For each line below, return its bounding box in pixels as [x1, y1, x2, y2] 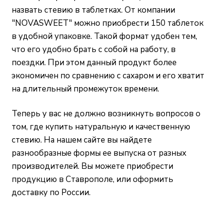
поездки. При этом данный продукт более [12, 57, 177, 69]
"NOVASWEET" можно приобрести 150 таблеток [12, 18, 203, 29]
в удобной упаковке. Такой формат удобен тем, [12, 31, 197, 42]
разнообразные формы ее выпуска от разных [12, 147, 186, 159]
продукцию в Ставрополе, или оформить [12, 174, 173, 185]
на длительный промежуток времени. [12, 83, 159, 95]
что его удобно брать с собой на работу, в [12, 44, 176, 55]
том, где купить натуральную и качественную [12, 121, 190, 133]
